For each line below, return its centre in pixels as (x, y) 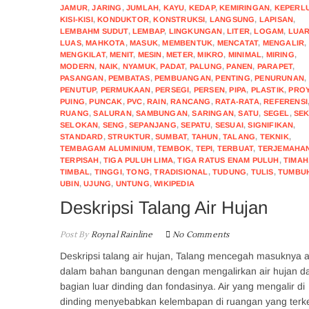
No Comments (201, 235)
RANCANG (191, 101)
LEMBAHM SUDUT (94, 31)
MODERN (78, 66)
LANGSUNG (232, 19)
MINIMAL (245, 54)
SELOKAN (79, 124)
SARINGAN (213, 113)
